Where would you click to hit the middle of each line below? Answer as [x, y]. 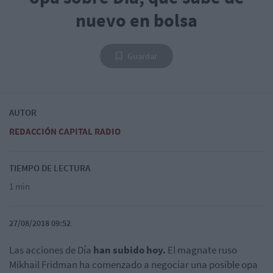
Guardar [142, 56]
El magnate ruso [201, 250]
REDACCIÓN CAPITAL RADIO [65, 132]
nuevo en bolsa [136, 20]
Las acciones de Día [51, 250]
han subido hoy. [129, 250]
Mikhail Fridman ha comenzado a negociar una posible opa [133, 265]
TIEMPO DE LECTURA [50, 168]
